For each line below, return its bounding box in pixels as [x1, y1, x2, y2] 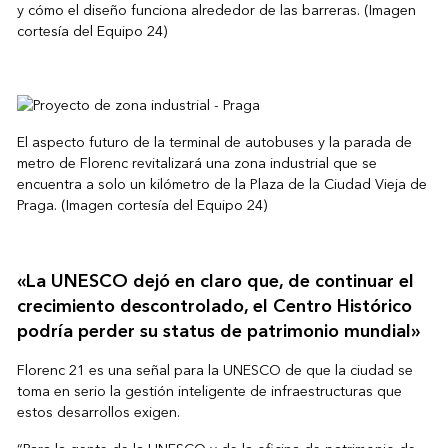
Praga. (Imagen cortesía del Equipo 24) [16, 193, 267, 219]
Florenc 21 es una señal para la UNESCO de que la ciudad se [16, 358, 413, 384]
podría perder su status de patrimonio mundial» [16, 316, 420, 348]
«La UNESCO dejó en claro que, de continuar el [16, 266, 414, 298]
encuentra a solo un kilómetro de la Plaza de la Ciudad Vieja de [16, 172, 427, 198]
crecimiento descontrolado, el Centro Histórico [16, 291, 412, 323]
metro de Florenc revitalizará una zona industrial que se [16, 151, 377, 177]
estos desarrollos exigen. [16, 400, 180, 426]
